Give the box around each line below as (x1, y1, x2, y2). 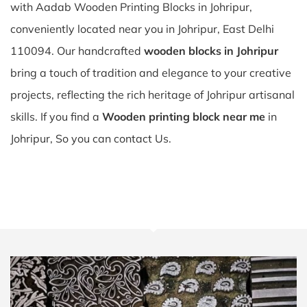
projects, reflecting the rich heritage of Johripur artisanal (10, 88, 295, 101)
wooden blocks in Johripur (144, 44, 278, 58)
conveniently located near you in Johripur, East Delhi (10, 22, 274, 36)
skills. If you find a (10, 110, 102, 123)
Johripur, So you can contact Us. (10, 132, 171, 145)
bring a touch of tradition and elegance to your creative (10, 66, 291, 79)
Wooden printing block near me (102, 110, 265, 123)
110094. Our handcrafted (10, 44, 144, 58)
